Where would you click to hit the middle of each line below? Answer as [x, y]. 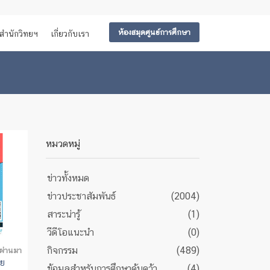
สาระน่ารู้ [64, 214]
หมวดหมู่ [63, 144]
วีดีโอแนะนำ [71, 232]
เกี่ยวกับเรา [70, 34]
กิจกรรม [62, 250]
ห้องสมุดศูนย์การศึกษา [154, 32]
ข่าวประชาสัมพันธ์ [81, 196]
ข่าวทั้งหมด [68, 178]
